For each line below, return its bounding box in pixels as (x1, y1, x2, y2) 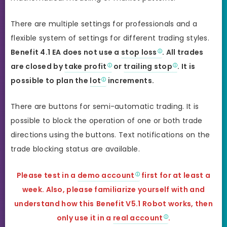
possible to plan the (11, 75, 90, 86)
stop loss (121, 47, 157, 57)
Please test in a (16, 170, 78, 180)
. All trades (162, 47, 204, 57)
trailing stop (124, 61, 172, 71)
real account (112, 212, 163, 223)
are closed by (11, 61, 65, 71)
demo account (77, 170, 135, 180)
